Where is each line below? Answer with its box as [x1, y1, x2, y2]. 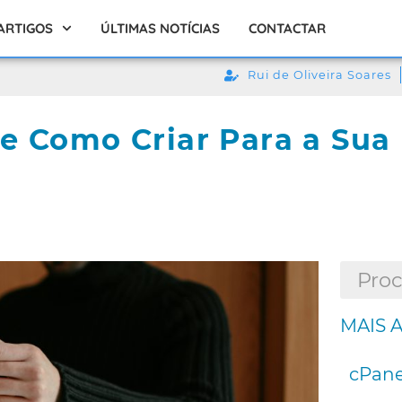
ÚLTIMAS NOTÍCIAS [100, 20, 220, 37]
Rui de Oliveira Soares [248, 68, 391, 82]
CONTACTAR [248, 20, 326, 37]
